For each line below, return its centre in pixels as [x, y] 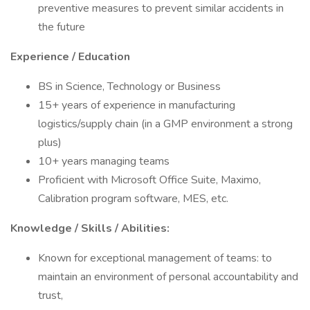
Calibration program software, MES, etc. [136, 199]
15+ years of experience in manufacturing [137, 105]
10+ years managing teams [104, 161]
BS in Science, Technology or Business [129, 86]
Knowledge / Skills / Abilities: [90, 228]
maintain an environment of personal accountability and [168, 277]
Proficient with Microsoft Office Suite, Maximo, [149, 180]
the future [62, 27]
